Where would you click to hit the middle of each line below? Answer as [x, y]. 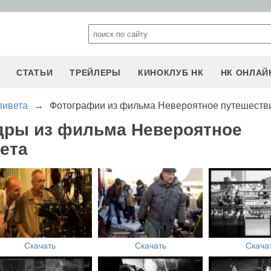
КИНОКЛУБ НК [171, 73]
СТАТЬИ [35, 73]
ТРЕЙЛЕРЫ [95, 73]
